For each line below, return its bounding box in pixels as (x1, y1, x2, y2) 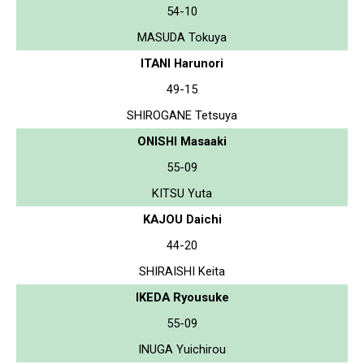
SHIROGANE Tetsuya (127, 107, 237, 123)
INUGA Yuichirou (138, 341, 226, 357)
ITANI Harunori (141, 55, 223, 71)
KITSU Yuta (152, 185, 212, 201)
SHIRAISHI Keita (139, 263, 225, 279)
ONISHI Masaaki (137, 133, 227, 149)
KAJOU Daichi (142, 211, 222, 227)
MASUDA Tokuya (137, 29, 227, 45)
